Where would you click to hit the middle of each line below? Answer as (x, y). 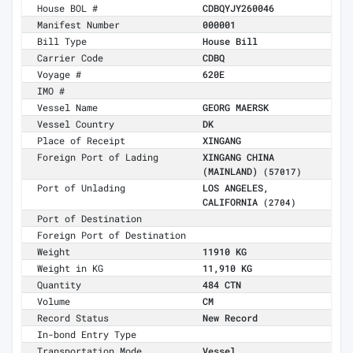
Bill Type (62, 41)
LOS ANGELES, (236, 188)
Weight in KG (71, 268)
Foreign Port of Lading (98, 157)
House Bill (230, 41)
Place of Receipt (82, 141)
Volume (54, 301)
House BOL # (68, 8)
